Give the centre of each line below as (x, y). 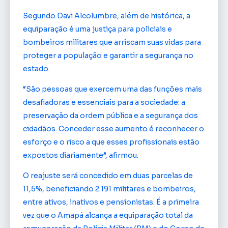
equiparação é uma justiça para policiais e (97, 29)
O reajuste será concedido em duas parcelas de (108, 176)
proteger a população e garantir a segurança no (108, 55)
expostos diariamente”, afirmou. (81, 155)
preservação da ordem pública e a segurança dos (110, 116)
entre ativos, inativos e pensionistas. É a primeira (111, 202)
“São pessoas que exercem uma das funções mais (112, 89)
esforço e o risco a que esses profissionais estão (111, 142)
